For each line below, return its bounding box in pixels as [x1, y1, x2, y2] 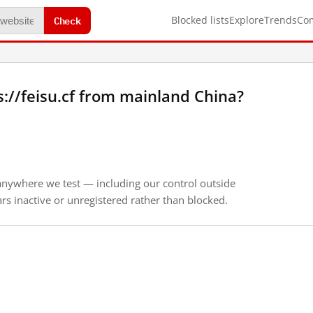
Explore [229, 13, 264, 27]
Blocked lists [171, 13, 229, 27]
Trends [264, 13, 297, 27]
